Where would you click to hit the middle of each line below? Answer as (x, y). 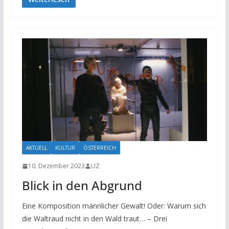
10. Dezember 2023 (56, 166)
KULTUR (65, 148)
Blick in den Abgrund (82, 186)
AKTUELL (36, 148)
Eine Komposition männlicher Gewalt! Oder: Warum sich (114, 206)
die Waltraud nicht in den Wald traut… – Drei (94, 219)
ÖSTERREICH (99, 148)
